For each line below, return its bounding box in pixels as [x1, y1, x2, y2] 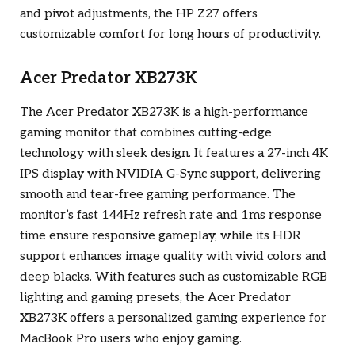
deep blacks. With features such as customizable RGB [20, 269, 327, 285]
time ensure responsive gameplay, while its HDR [20, 228, 301, 244]
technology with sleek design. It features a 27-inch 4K [20, 146, 328, 162]
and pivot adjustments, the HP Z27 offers [20, 6, 258, 21]
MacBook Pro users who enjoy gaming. [20, 331, 242, 347]
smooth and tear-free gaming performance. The [20, 187, 296, 203]
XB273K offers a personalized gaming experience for [20, 311, 326, 326]
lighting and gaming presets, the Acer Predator [20, 290, 291, 306]
